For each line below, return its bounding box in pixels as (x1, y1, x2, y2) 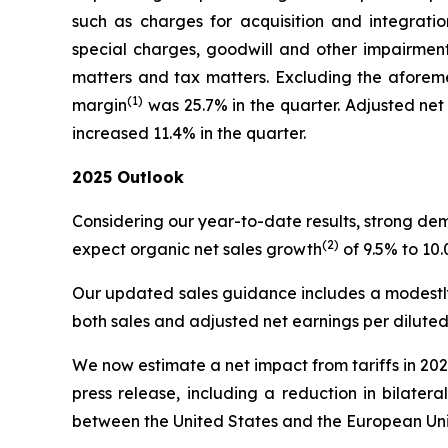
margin (72, 95, 127, 115)
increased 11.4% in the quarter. (72, 123, 306, 143)
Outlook (112, 167, 184, 187)
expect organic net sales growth (72, 239, 322, 259)
